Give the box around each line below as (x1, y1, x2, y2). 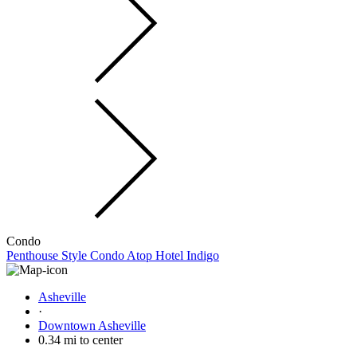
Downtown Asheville (38, 318, 146, 332)
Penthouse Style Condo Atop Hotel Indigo (6, 248, 219, 262)
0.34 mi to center (38, 332, 123, 347)
